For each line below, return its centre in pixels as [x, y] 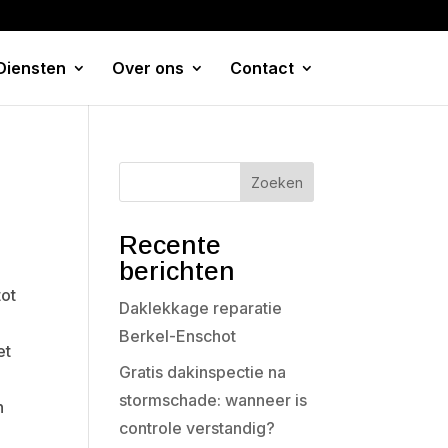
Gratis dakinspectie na [203, 372]
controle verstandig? [197, 428]
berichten [177, 271]
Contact [261, 68]
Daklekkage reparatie [201, 308]
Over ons [147, 68]
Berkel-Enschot [178, 336]
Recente [170, 245]
